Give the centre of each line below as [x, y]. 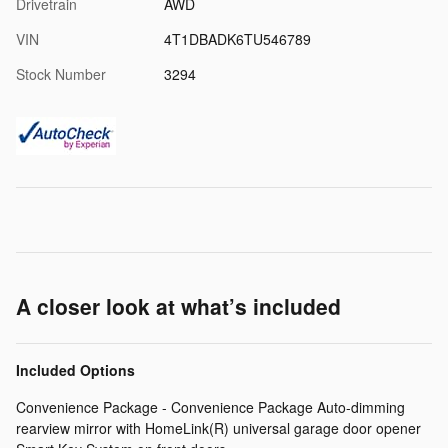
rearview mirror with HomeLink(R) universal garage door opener [218, 427]
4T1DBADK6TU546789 [237, 38]
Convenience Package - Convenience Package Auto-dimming [210, 406]
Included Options [75, 369]
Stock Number [61, 73]
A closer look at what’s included [178, 305]
